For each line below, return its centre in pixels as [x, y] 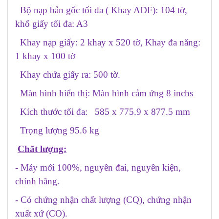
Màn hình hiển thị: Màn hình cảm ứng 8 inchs [104, 93]
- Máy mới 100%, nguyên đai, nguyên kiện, [98, 167]
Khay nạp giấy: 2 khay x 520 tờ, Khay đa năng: [108, 42]
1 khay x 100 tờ [45, 56]
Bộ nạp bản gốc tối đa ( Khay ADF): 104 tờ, [104, 10]
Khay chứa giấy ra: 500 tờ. [68, 74]
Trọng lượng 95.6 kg [57, 130]
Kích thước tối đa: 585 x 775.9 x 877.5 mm [103, 111]
